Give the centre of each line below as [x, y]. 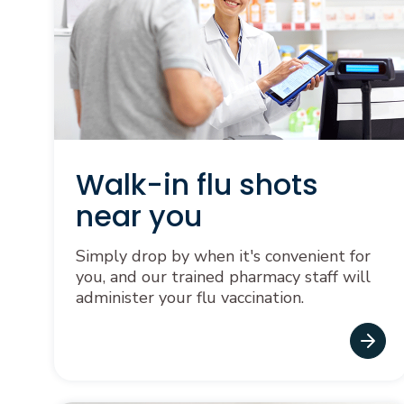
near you [139, 216]
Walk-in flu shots [197, 184]
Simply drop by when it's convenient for [223, 256]
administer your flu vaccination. [190, 298]
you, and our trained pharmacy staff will [223, 277]
